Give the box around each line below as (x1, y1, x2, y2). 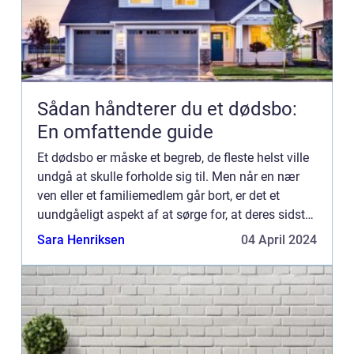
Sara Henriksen (37, 232, 125, 247)
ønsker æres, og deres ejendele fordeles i (37, 226, 262, 241)
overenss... (37, 245, 96, 260)
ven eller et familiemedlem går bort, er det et (37, 188, 280, 203)
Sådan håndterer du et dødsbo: (37, 98, 297, 120)
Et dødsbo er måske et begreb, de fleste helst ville (37, 150, 309, 165)
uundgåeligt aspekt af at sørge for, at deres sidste (37, 207, 311, 222)
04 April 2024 (241, 232, 317, 247)
